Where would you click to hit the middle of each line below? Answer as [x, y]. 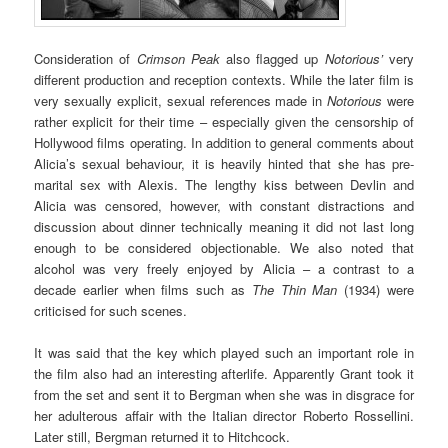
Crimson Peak [178, 59]
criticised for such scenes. [111, 311]
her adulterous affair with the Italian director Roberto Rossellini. [224, 416]
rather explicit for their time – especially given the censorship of [224, 122]
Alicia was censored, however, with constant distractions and [224, 206]
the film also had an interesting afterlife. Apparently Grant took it [224, 374]
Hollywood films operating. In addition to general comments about [224, 143]
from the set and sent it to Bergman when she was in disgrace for [224, 395]
